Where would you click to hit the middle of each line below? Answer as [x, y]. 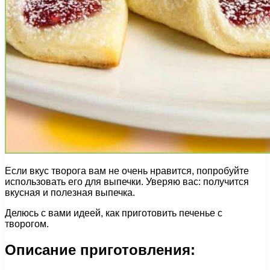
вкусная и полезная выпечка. [70, 192]
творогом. [27, 224]
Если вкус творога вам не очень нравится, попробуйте [127, 171]
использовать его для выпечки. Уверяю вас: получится [127, 181]
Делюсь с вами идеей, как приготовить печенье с [114, 213]
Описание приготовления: [100, 250]
